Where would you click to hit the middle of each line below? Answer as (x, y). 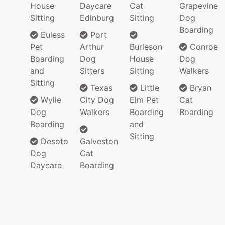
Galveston (99, 141)
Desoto (53, 141)
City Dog (97, 100)
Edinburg (97, 18)
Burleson (146, 47)
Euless (51, 35)
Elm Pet (144, 100)
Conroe (203, 47)
